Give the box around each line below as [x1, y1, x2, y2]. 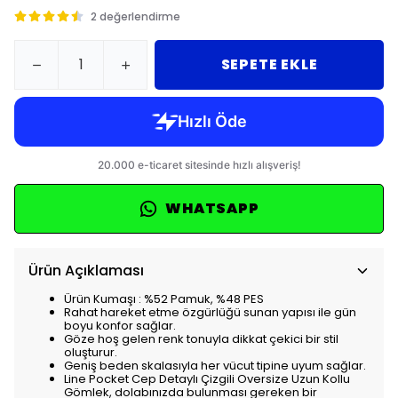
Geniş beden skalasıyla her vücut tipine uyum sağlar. [64, 357, 366, 374]
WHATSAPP [165, 198, 259, 219]
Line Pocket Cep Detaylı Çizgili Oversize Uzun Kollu [64, 370, 350, 387]
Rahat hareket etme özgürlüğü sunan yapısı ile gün [64, 304, 356, 321]
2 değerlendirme [91, 9, 180, 24]
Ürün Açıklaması [28, 260, 144, 281]
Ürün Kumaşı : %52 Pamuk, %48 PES [64, 291, 264, 307]
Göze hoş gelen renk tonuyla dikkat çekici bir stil [64, 330, 338, 347]
